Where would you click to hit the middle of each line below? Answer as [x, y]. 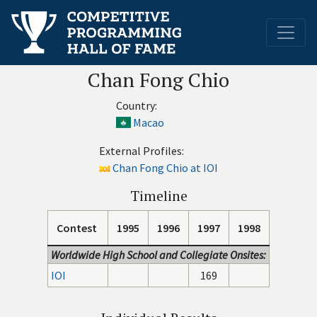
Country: [136, 105]
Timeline [158, 196]
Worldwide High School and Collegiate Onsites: [158, 255]
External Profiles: [142, 151]
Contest [77, 228]
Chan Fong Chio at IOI [165, 168]
